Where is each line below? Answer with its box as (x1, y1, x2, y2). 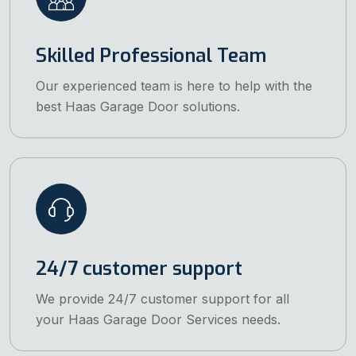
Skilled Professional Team (36, 43, 266, 69)
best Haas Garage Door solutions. (36, 99, 240, 115)
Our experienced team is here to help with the (36, 78, 312, 95)
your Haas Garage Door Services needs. (36, 311, 281, 328)
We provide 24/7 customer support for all (36, 291, 289, 308)
